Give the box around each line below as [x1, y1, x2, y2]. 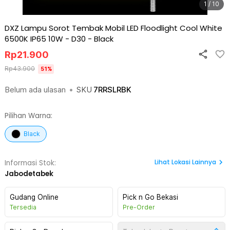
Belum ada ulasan [5, 85, 66, 94]
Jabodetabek [5, 169, 53, 179]
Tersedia [10, 203, 36, 211]
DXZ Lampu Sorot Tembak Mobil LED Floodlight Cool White [5, 23, 222, 33]
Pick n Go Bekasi [122, 193, 178, 201]
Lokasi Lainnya [171, 158, 216, 166]
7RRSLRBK [93, 85, 131, 94]
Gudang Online [10, 193, 59, 201]
